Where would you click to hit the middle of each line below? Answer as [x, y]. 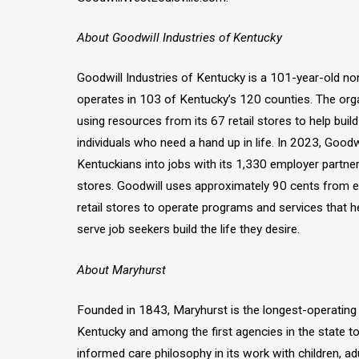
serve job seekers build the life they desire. [188, 230]
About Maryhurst [121, 270]
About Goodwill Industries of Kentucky [179, 38]
